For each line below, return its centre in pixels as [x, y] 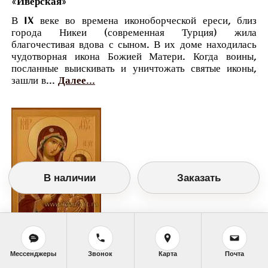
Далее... [76, 81]
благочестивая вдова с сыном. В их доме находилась [134, 45]
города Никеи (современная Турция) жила [134, 33]
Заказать [199, 178]
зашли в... [34, 81]
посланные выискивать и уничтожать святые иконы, [134, 69]
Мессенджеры [33, 253]
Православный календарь [134, 240]
